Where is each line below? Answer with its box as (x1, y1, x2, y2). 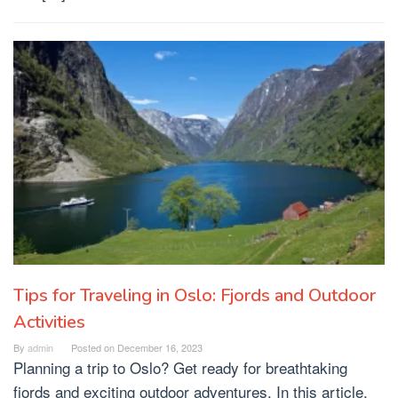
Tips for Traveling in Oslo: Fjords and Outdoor (13, 283, 376, 308)
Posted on (71, 340, 117, 355)
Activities (13, 310, 85, 335)
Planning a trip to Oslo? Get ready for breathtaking (13, 356, 347, 379)
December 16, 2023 (117, 340, 203, 355)
